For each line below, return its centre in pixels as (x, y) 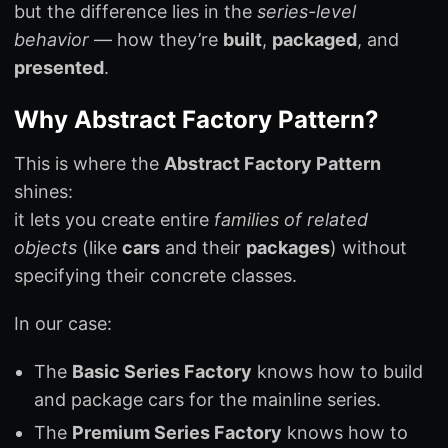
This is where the (89, 163)
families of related (291, 219)
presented (59, 67)
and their (203, 247)
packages (288, 247)
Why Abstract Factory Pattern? (196, 119)
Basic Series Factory (162, 371)
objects (45, 247)
